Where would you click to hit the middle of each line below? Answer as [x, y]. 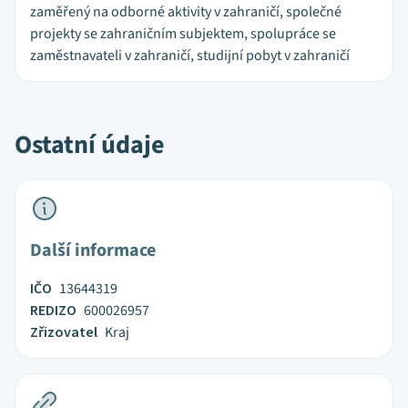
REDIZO [53, 311]
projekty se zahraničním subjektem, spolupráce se [183, 34]
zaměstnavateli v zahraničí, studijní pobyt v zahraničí [190, 56]
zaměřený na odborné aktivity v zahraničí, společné [186, 12]
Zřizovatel [64, 332]
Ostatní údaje [90, 145]
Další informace [93, 250]
